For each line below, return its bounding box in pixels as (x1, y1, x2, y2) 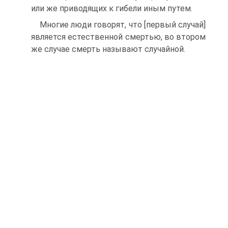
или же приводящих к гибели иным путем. (31, 4, 192, 13)
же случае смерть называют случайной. (31, 44, 185, 54)
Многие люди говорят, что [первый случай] (40, 20, 206, 30)
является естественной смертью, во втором (31, 32, 206, 42)
